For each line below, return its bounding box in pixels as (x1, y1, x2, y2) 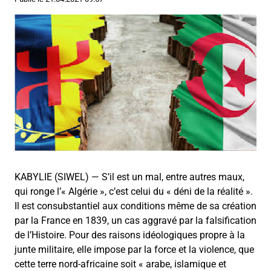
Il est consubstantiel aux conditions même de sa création (15, 200, 256, 212)
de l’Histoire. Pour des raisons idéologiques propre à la (15, 229, 245, 241)
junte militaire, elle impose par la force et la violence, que (15, 244, 254, 256)
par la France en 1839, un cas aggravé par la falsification (15, 215, 256, 227)
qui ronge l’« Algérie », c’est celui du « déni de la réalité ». (15, 186, 253, 198)
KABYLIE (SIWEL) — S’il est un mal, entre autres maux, (15, 171, 244, 183)
